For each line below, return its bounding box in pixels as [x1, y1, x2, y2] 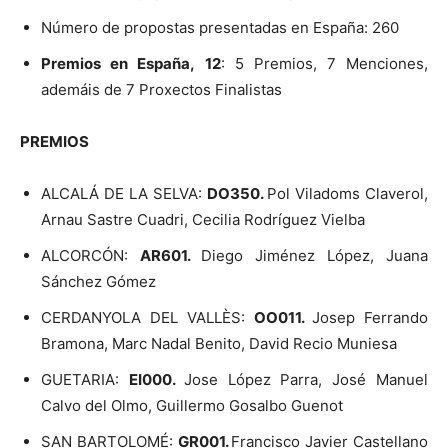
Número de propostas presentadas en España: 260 [41, 17, 399, 37]
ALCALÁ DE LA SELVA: [41, 183, 207, 203]
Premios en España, [41, 53, 195, 73]
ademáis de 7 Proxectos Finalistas [41, 79, 282, 99]
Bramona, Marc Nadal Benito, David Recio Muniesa [41, 333, 397, 353]
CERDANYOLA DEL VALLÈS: [41, 307, 254, 327]
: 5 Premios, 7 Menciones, [221, 53, 428, 73]
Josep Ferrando [312, 307, 428, 327]
